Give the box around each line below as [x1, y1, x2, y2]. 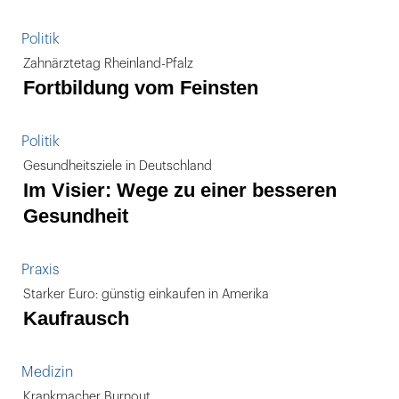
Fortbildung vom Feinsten [23, 77, 258, 99]
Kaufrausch [23, 307, 129, 330]
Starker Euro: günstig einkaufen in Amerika [23, 288, 269, 301]
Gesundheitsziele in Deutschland [23, 159, 212, 173]
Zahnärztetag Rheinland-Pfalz [23, 57, 193, 70]
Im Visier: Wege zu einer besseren [23, 179, 337, 201]
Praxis [21, 263, 59, 277]
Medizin [21, 365, 73, 379]
